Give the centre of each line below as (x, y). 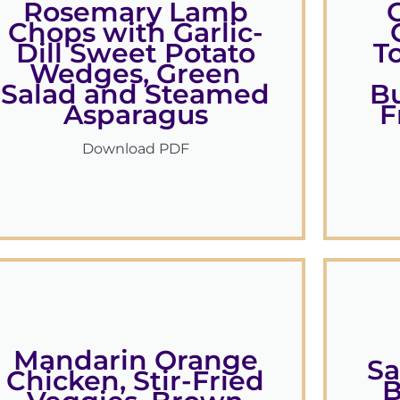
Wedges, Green (136, 74)
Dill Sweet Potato (135, 54)
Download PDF (135, 149)
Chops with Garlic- (135, 33)
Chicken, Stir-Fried (136, 380)
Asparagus (135, 115)
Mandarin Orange (135, 360)
